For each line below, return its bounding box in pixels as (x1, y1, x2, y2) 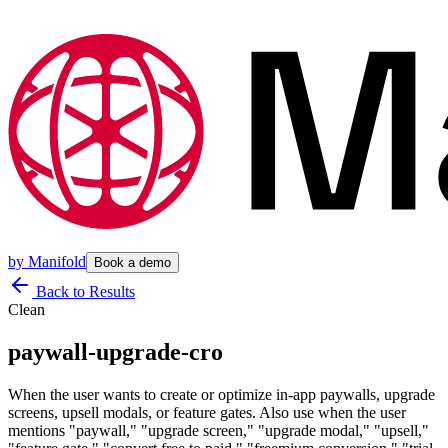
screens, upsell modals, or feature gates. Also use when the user (8, 403, 406, 421)
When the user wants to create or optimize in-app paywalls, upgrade (8, 385, 435, 403)
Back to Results (32, 283, 135, 300)
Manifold (28, 253, 86, 270)
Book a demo (94, 255, 171, 270)
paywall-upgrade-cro (8, 338, 223, 365)
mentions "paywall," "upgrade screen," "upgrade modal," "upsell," (8, 421, 429, 439)
